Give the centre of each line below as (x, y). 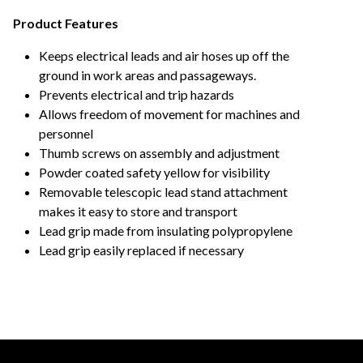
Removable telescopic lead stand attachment (163, 191)
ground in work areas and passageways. (147, 75)
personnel (66, 133)
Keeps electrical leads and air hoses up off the (164, 55)
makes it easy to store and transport (138, 211)
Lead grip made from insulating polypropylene (166, 230)
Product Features (66, 23)
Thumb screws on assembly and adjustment (159, 152)
